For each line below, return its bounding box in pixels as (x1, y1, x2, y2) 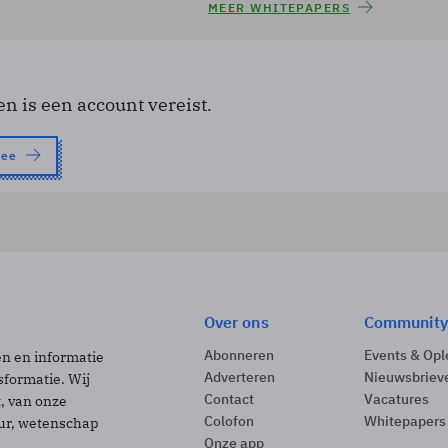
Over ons (203, 312, 269, 332)
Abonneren (203, 346, 274, 364)
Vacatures (363, 390, 429, 408)
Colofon (203, 412, 254, 430)
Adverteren (203, 368, 275, 386)
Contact (203, 390, 254, 408)
